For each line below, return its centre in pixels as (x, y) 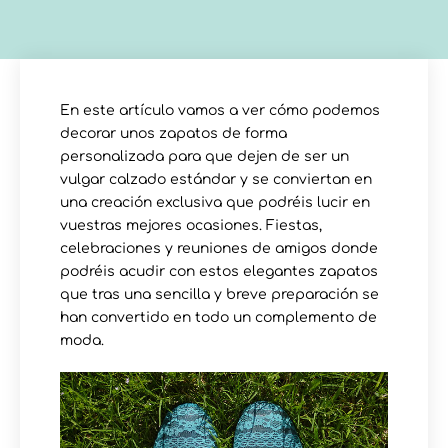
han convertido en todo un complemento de (218, 317)
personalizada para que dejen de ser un (204, 156)
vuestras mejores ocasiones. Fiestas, (191, 225)
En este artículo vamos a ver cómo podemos (220, 110)
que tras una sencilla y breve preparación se (219, 294)
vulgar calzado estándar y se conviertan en (216, 179)
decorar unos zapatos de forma (173, 133)
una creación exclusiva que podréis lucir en (215, 202)
